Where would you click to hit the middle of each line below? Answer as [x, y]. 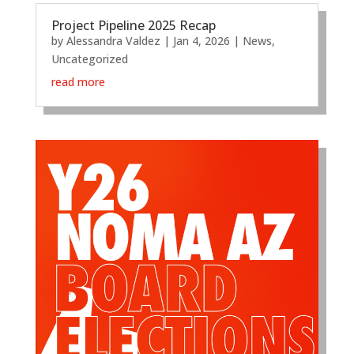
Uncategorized [89, 59]
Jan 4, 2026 [201, 41]
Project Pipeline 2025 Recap [133, 26]
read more [78, 82]
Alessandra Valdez [113, 41]
